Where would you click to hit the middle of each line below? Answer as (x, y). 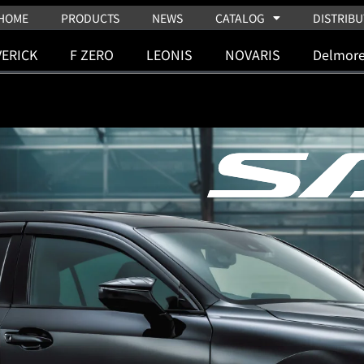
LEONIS (169, 54)
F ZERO (91, 54)
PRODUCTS (90, 18)
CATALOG (240, 18)
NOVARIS (252, 54)
